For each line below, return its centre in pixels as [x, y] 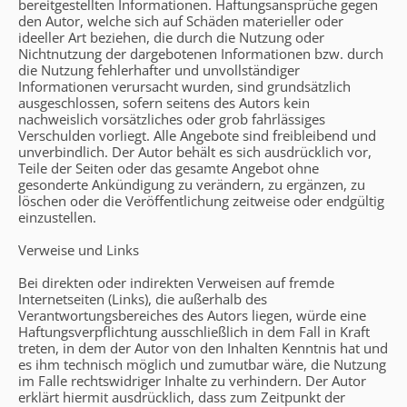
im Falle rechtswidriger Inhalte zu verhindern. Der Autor [192, 380]
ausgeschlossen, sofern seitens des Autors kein [164, 102]
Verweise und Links [79, 249]
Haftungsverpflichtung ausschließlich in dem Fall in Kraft [194, 331]
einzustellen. [57, 217]
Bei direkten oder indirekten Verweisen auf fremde [176, 282]
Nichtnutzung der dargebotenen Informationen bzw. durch [201, 53]
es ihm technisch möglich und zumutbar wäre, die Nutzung [202, 364]
